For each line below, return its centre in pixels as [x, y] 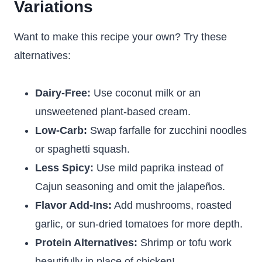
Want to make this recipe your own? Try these [120, 37]
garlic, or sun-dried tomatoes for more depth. [139, 224]
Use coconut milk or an [146, 93]
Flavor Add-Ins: [73, 205]
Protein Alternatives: [86, 243]
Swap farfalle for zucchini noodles [167, 130]
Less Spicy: [64, 168]
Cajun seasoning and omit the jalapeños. [130, 187]
